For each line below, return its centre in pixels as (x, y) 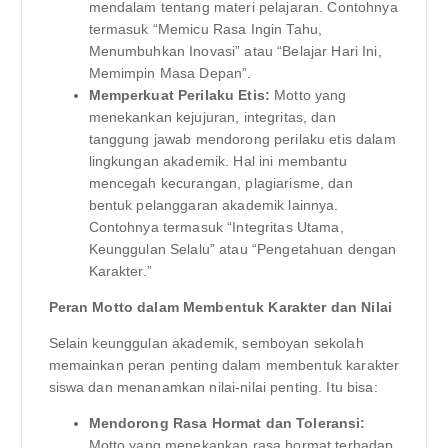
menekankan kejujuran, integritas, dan (212, 117)
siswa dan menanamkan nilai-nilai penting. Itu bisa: (213, 387)
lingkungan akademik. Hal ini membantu (217, 161)
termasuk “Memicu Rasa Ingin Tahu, (205, 29)
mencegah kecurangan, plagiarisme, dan (220, 183)
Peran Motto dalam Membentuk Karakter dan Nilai (220, 307)
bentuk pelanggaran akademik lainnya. (213, 205)
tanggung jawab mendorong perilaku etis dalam (242, 139)
